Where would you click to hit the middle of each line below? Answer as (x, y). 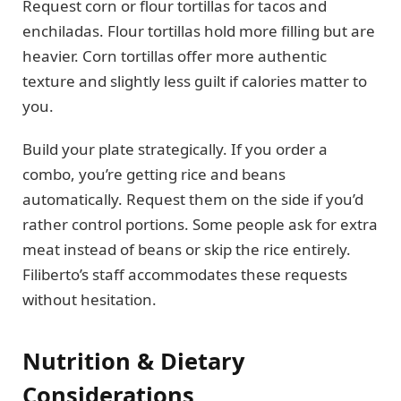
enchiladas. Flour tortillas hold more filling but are (199, 31)
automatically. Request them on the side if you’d (193, 200)
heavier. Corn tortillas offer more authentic (175, 56)
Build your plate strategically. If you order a (175, 149)
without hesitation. (90, 300)
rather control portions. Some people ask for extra (200, 225)
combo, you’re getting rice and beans (154, 175)
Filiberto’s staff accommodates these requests (185, 275)
